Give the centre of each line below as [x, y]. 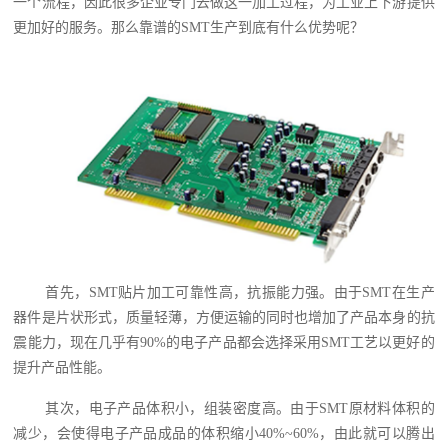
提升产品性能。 [62, 367]
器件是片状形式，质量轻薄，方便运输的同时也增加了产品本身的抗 [224, 317]
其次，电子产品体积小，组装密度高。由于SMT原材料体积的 [240, 409]
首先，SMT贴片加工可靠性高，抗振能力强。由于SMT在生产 [240, 292]
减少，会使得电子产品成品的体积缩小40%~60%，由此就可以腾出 [224, 434]
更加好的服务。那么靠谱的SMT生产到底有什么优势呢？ [189, 28]
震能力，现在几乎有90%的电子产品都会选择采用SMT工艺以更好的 [224, 342]
